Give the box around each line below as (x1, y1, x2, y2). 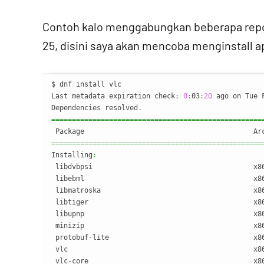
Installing (51, 151, 93, 159)
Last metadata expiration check (51, 92, 175, 100)
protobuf (51, 233, 88, 242)
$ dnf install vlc (51, 80, 121, 88)
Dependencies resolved (51, 104, 138, 112)
